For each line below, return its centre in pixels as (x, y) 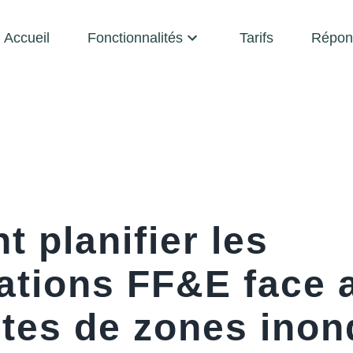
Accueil (27, 38)
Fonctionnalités (135, 38)
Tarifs (256, 38)
